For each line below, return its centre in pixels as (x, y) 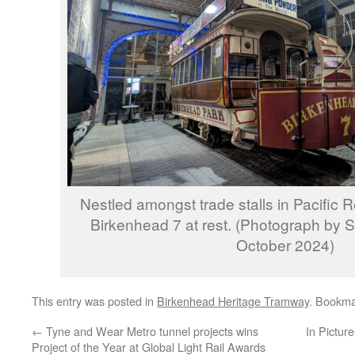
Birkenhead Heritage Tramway (233, 301)
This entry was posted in (94, 301)
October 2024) (285, 244)
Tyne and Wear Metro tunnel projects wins (151, 331)
